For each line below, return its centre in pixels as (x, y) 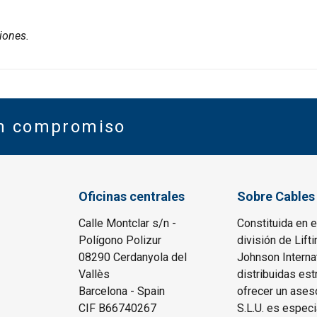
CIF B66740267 (118, 309)
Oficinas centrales (132, 197)
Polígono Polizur (120, 241)
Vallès (94, 275)
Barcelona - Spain (122, 292)
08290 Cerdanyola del (133, 258)
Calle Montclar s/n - (128, 224)
